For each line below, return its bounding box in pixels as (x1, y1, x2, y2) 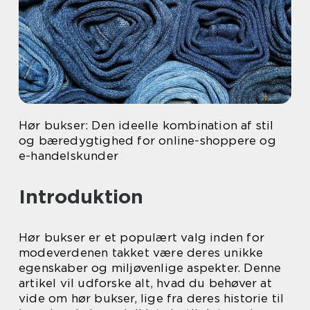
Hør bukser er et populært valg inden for (19, 230, 265, 244)
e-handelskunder (19, 149, 118, 163)
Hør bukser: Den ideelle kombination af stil (19, 118, 274, 132)
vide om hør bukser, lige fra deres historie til (19, 291, 284, 305)
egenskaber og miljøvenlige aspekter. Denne (19, 261, 282, 275)
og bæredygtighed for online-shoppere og (19, 134, 276, 147)
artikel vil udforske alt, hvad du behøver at (19, 276, 272, 290)
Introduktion (19, 185, 143, 208)
